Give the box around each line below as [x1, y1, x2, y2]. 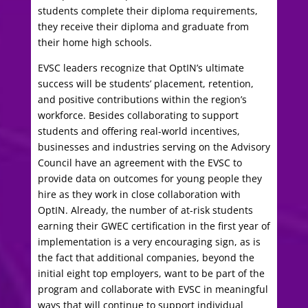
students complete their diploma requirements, [37, 4, 258, 18]
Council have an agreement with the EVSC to [37, 156, 242, 170]
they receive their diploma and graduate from [37, 20, 249, 34]
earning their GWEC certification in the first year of [37, 219, 270, 233]
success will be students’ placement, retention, [37, 77, 254, 91]
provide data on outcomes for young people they [37, 172, 262, 186]
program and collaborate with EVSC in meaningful [37, 283, 268, 296]
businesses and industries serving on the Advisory [37, 140, 270, 154]
